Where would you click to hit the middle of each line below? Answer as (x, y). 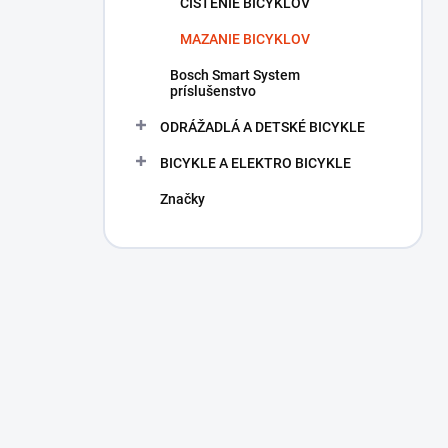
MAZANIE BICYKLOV (245, 39)
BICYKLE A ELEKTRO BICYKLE (255, 163)
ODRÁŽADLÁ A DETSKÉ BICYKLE (262, 127)
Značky (182, 199)
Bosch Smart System (235, 75)
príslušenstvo (213, 91)
